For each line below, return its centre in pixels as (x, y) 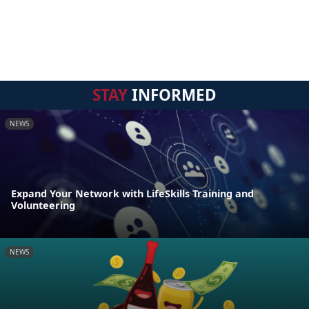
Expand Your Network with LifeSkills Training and (132, 194)
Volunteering (43, 206)
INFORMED (172, 94)
